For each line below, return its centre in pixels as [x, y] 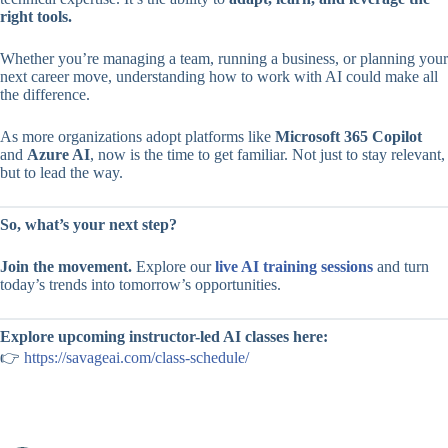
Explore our [173, 267]
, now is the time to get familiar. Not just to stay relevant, [267, 155]
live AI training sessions [294, 267]
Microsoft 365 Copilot [348, 137]
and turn [401, 267]
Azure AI [58, 155]
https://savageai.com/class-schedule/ [136, 358]
